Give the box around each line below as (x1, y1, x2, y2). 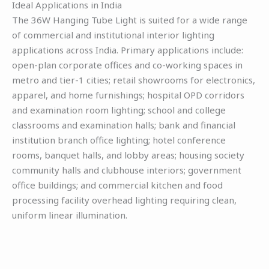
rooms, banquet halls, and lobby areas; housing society (12, 148, 244, 161)
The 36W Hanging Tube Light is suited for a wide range (12, 13, 247, 26)
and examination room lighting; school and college (12, 103, 226, 116)
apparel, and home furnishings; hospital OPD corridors (12, 88, 244, 101)
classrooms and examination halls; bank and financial (12, 118, 235, 131)
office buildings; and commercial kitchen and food (12, 178, 223, 191)
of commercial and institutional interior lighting (12, 28, 214, 41)
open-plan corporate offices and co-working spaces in (12, 58, 243, 71)
